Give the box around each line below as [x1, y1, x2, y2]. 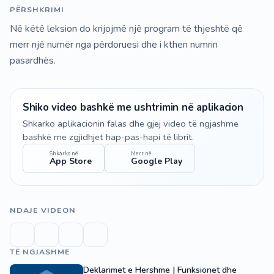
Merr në [131, 150, 152, 158]
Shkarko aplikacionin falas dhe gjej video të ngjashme [23, 117, 239, 130]
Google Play [131, 155, 182, 168]
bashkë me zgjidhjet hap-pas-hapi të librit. [23, 131, 194, 144]
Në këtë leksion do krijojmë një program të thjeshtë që [10, 21, 243, 35]
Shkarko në [49, 150, 78, 158]
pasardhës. [10, 53, 56, 67]
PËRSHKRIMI [10, 4, 64, 15]
